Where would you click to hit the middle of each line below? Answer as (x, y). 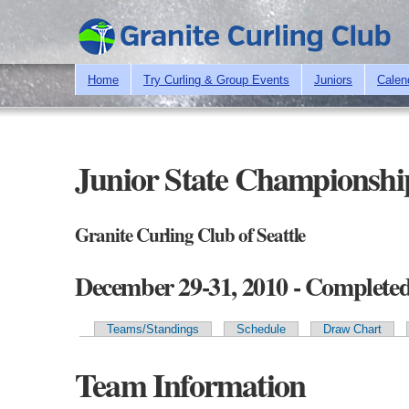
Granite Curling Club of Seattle (190, 234)
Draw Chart (352, 329)
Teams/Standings (152, 329)
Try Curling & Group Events (216, 79)
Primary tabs (139, 353)
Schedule (261, 329)
